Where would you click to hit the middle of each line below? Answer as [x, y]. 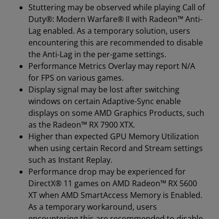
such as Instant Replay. [70, 160]
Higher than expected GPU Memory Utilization [114, 136]
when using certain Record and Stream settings [116, 148]
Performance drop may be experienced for [107, 172]
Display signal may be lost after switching [104, 89]
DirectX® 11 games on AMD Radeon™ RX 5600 [113, 183]
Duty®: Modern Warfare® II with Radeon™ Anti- [115, 19]
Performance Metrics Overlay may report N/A [112, 66]
